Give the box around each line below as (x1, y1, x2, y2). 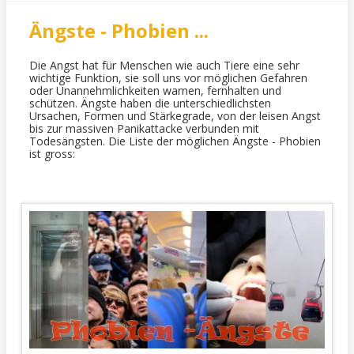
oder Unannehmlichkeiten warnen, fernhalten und (28, 82, 281, 98)
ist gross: (28, 145, 75, 161)
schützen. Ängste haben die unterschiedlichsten (28, 95, 271, 111)
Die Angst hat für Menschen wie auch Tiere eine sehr (28, 57, 299, 73)
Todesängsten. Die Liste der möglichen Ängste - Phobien (28, 133, 321, 149)
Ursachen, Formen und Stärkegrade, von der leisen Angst (28, 107, 321, 123)
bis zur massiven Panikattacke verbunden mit (28, 120, 259, 136)
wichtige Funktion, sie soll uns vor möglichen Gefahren (28, 70, 307, 85)
